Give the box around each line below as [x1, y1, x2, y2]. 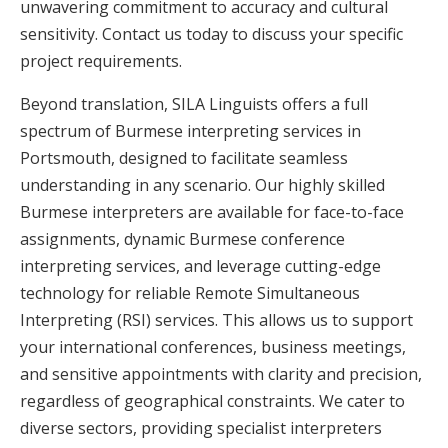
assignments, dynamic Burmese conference [20, 227, 345, 250]
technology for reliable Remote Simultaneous [20, 281, 360, 304]
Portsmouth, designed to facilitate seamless [20, 146, 348, 169]
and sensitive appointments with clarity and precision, [20, 362, 422, 385]
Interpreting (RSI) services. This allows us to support [20, 308, 413, 331]
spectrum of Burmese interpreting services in [20, 119, 361, 142]
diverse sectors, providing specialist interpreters [20, 416, 382, 439]
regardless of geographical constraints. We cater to [20, 389, 405, 412]
